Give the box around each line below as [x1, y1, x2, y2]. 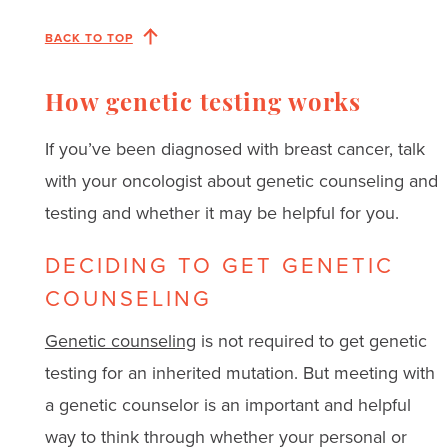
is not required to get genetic [195, 327, 427, 354]
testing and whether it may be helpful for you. [44, 199, 399, 226]
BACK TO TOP [44, 28, 133, 46]
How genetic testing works [44, 92, 361, 117]
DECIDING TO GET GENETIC [44, 248, 394, 282]
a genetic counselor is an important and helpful [44, 391, 411, 418]
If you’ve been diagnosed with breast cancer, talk [44, 135, 425, 162]
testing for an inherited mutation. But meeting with [44, 359, 435, 386]
